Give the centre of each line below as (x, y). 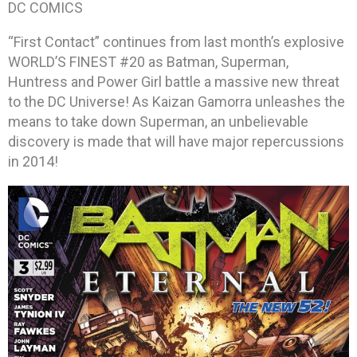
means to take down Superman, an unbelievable (158, 121)
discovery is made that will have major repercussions (176, 141)
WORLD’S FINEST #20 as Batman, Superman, (148, 61)
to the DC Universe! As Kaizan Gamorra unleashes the (177, 101)
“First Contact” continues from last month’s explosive (176, 41)
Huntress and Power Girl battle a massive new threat (174, 81)
